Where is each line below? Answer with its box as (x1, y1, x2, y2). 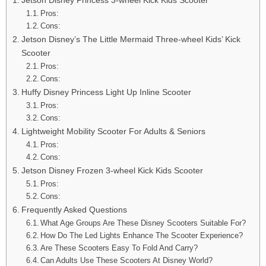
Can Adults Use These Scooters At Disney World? (40, 255, 213, 265)
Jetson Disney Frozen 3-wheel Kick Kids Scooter (21, 165, 203, 175)
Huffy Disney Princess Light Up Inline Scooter (21, 87, 191, 97)
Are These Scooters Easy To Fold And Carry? (40, 243, 198, 252)
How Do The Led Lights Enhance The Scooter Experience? (40, 230, 243, 240)
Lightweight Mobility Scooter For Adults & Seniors (21, 126, 205, 136)
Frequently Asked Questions (21, 204, 127, 214)
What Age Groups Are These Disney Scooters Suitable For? (40, 218, 246, 227)
